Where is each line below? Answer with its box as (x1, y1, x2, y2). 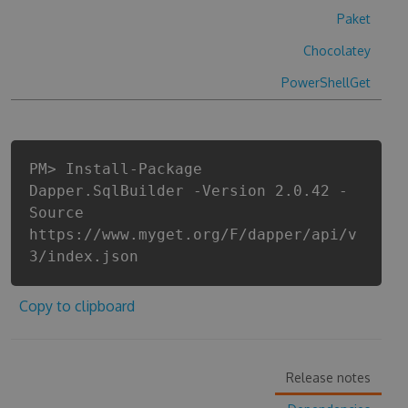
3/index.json (28, 248, 138, 265)
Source (28, 204, 84, 221)
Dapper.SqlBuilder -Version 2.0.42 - (28, 182, 348, 199)
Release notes (286, 370, 372, 385)
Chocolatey (303, 43, 372, 58)
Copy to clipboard (18, 297, 135, 315)
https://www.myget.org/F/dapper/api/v (28, 226, 357, 243)
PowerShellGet (281, 75, 372, 90)
